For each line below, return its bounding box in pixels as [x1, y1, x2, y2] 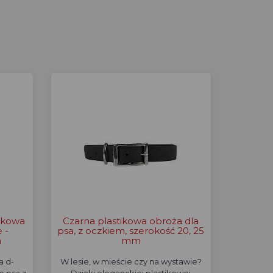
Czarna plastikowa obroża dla [63, 215, 199, 227]
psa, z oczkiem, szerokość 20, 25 [57, 225, 205, 236]
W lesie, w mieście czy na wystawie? [60, 257, 202, 266]
